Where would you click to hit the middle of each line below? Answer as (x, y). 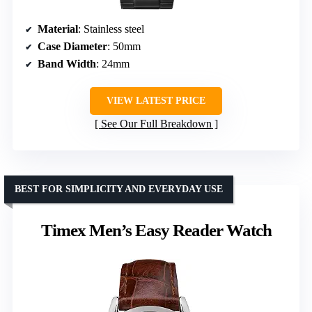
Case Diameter (72, 46)
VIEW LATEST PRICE (156, 100)
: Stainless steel (111, 29)
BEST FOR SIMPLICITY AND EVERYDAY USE (119, 189)
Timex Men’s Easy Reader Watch (156, 230)
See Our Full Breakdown (156, 123)
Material (58, 29)
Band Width (67, 63)
